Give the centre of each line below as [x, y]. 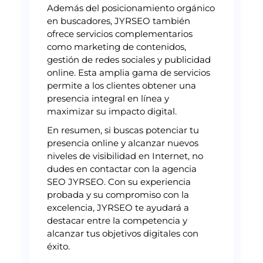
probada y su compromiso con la [118, 194]
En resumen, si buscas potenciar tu [123, 130]
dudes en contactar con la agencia [122, 168]
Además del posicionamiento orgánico [131, 8]
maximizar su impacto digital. [112, 111]
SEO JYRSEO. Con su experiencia [119, 181]
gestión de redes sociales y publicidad [129, 59]
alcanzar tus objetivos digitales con [123, 233]
